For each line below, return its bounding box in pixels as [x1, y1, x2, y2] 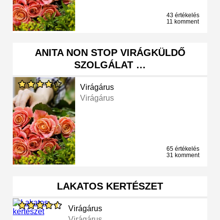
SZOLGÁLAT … [74, 59, 146, 71]
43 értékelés [166, 12, 199, 19]
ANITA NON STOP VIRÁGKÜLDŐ [34, 47, 186, 58]
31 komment [166, 152, 199, 159]
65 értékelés [166, 145, 199, 153]
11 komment [166, 18, 199, 26]
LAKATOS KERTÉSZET [57, 181, 163, 192]
